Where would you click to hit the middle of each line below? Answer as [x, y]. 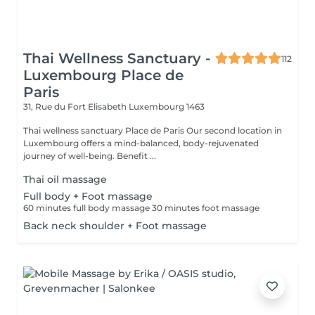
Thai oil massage [65, 179]
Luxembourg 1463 [167, 107]
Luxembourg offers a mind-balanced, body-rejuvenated [52, 143]
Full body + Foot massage [88, 196]
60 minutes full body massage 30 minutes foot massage [141, 208]
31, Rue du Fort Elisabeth [76, 107]
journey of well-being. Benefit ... [136, 156]
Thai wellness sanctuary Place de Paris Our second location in [105, 130]
